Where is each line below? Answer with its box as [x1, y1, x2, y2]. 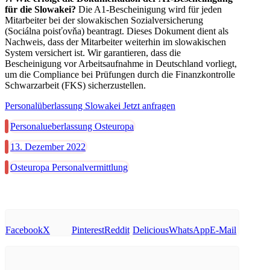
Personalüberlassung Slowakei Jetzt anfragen [5, 100, 175, 111]
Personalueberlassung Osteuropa [10, 121, 134, 131]
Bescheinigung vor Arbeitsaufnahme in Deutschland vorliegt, [5, 58, 237, 69]
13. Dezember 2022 [10, 141, 86, 152]
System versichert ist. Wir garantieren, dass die [5, 47, 181, 58]
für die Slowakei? [5, 4, 76, 14]
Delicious [133, 224, 169, 235]
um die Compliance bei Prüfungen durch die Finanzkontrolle [5, 69, 235, 80]
